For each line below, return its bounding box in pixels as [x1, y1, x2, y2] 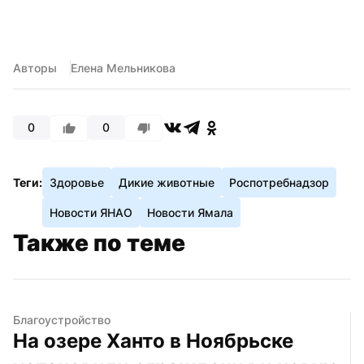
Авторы [13, 60, 57, 75]
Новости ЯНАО [50, 205, 132, 219]
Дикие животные [119, 175, 214, 189]
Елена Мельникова [71, 60, 175, 75]
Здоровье [50, 175, 104, 189]
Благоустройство [13, 312, 110, 327]
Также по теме [13, 228, 185, 257]
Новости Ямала [147, 205, 233, 219]
